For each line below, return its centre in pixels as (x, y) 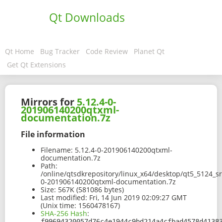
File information (53, 134)
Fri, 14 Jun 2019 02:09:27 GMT (137, 198)
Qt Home (20, 51)
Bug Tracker (60, 51)
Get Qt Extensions (36, 65)
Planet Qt (149, 51)
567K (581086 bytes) (90, 190)
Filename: (57, 150)
